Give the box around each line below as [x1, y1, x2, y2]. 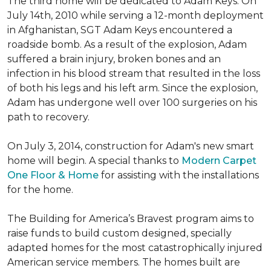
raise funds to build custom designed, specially [7, 227, 232, 239]
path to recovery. [7, 111, 90, 123]
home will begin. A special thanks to [7, 155, 181, 166]
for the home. [7, 184, 73, 195]
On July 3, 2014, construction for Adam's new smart [7, 140, 254, 152]
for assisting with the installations [99, 169, 259, 181]
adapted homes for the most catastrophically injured [7, 242, 263, 253]
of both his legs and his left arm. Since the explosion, [7, 82, 258, 94]
